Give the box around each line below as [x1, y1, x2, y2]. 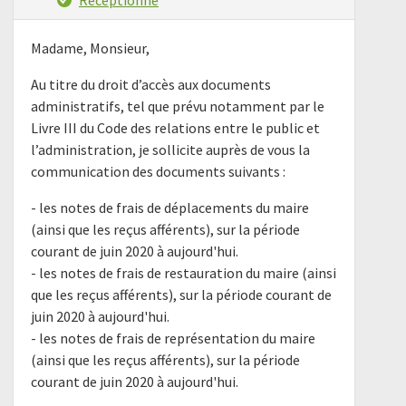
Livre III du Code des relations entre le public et [31, 119, 321, 138]
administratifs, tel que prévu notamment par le [31, 97, 325, 116]
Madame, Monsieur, [31, 39, 150, 58]
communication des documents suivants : [31, 162, 286, 181]
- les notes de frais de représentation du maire [31, 329, 316, 348]
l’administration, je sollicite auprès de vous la [31, 140, 311, 159]
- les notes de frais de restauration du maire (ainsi [31, 264, 337, 283]
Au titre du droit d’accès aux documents [31, 75, 272, 94]
